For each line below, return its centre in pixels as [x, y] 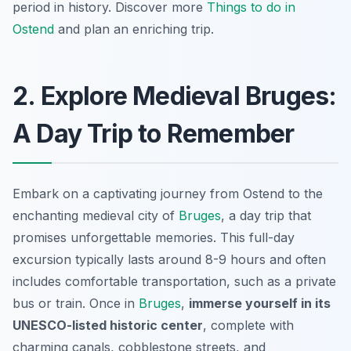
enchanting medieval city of [96, 215]
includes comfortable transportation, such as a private [174, 281]
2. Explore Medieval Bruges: [175, 96]
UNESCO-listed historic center [108, 325]
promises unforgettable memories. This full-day [154, 237]
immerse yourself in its [260, 303]
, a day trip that [266, 215]
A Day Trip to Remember [154, 133]
